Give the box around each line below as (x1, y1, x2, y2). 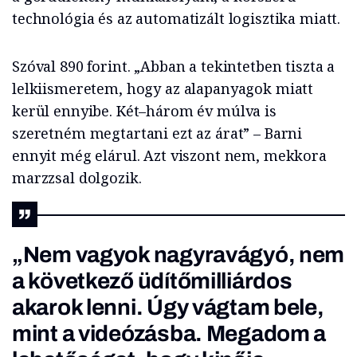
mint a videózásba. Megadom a (12, 321, 327, 346)
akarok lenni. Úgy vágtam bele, (12, 295, 324, 320)
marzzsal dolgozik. (12, 168, 142, 187)
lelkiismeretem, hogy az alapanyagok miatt (12, 79, 314, 98)
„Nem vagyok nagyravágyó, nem (12, 242, 345, 267)
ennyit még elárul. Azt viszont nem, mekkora (12, 146, 327, 165)
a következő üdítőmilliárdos (12, 269, 292, 293)
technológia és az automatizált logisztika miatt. (12, 9, 341, 28)
